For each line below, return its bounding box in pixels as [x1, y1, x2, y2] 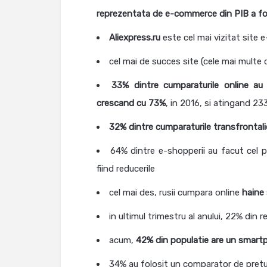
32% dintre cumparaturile [109, 122, 211, 132]
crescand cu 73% [97, 98, 166, 108]
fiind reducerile [97, 163, 155, 174]
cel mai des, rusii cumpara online [109, 187, 242, 198]
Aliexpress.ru [109, 32, 160, 43]
